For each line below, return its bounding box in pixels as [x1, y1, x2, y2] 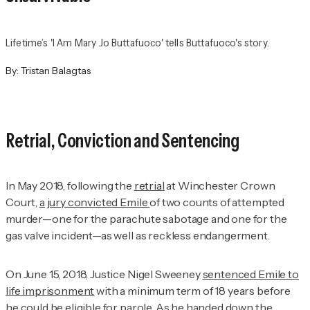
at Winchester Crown [164, 179, 275, 193]
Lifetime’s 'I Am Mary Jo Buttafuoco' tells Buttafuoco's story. [6, 35, 269, 50]
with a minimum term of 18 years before [94, 284, 291, 298]
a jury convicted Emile [39, 195, 150, 210]
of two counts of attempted [149, 195, 285, 210]
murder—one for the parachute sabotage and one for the [6, 212, 287, 226]
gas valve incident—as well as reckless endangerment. [6, 228, 270, 243]
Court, [6, 195, 39, 210]
